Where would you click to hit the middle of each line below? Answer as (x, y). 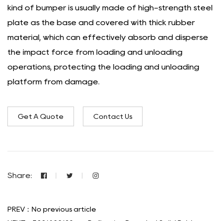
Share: (20, 175)
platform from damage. (54, 82)
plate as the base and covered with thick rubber (101, 22)
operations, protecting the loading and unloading (103, 67)
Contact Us (113, 116)
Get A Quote (41, 116)
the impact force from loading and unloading (95, 52)
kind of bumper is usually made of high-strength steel (110, 8)
